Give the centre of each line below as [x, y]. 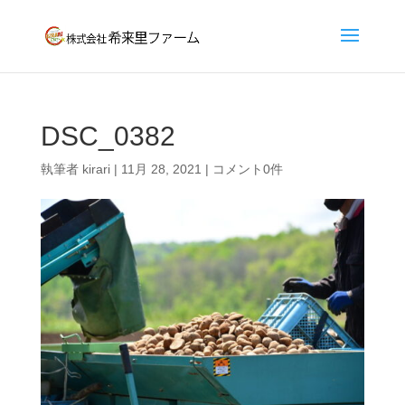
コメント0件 [247, 169]
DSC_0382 [108, 136]
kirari [96, 169]
